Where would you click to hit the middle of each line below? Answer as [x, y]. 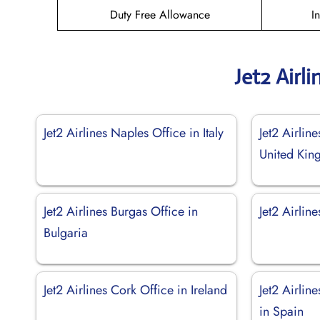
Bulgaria [66, 232]
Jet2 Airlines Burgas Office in [121, 211]
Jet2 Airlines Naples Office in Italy [134, 132]
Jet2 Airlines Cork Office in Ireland [135, 290]
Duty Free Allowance [160, 14]
